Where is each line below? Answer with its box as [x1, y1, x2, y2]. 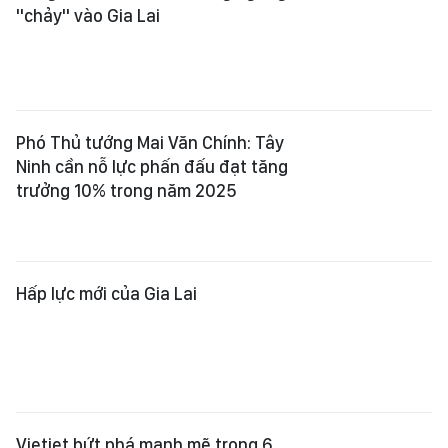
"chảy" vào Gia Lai [16, 5, 160, 26]
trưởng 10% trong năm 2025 [16, 180, 237, 201]
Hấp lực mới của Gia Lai [16, 283, 197, 304]
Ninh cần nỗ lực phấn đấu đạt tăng [16, 156, 288, 177]
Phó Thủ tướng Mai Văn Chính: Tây [16, 132, 284, 153]
